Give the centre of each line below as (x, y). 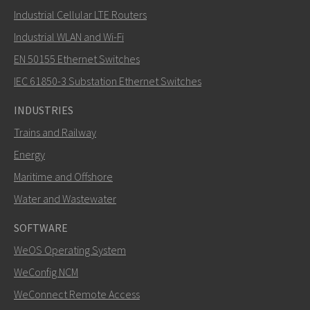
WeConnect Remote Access (77, 294)
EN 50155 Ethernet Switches (77, 58)
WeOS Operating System (70, 249)
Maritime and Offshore (63, 176)
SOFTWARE (41, 227)
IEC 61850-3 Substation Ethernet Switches (108, 81)
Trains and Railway (55, 132)
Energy (29, 154)
